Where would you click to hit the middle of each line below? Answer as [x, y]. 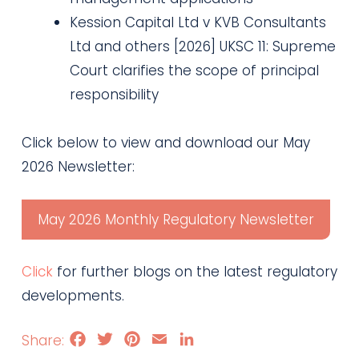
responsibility [114, 95]
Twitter [136, 338]
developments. [73, 296]
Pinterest [169, 338]
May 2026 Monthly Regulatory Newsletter [175, 219]
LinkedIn [221, 338]
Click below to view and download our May [165, 143]
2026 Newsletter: [78, 167]
